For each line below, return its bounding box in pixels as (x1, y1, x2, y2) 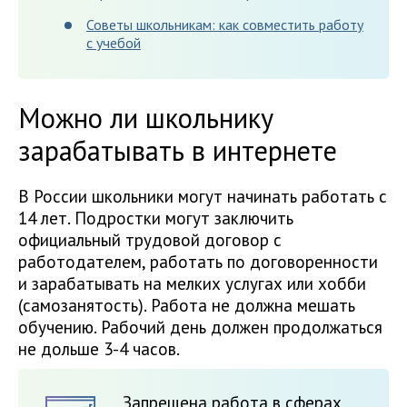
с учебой (86, 33, 141, 52)
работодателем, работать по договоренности (18, 250, 378, 273)
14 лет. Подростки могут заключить (18, 206, 293, 229)
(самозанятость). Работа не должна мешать (18, 293, 355, 316)
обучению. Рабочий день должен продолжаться (18, 315, 382, 338)
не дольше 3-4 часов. (18, 337, 180, 360)
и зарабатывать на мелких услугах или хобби (18, 272, 366, 294)
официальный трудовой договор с (18, 228, 282, 251)
